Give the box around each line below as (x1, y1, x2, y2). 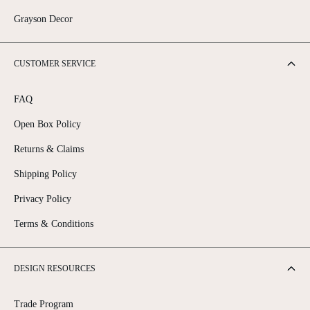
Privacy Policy (14, 194, 71, 205)
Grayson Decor (14, 14, 73, 25)
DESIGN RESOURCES (14, 264, 95, 274)
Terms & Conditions (14, 219, 93, 230)
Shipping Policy (14, 169, 77, 180)
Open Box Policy (14, 119, 81, 130)
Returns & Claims (14, 144, 84, 155)
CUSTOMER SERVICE (14, 59, 95, 69)
